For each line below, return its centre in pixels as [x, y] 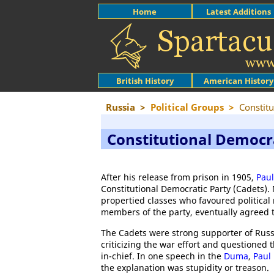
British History [145, 80]
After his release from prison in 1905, [179, 177]
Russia [120, 107]
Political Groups [187, 107]
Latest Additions [239, 11]
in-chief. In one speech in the [162, 256]
